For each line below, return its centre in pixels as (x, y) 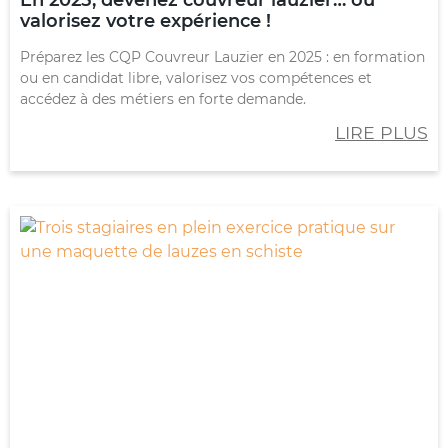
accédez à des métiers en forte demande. (163, 98)
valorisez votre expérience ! (145, 20)
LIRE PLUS (381, 132)
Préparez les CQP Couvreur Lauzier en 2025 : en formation (222, 56)
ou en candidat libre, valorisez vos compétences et (196, 77)
